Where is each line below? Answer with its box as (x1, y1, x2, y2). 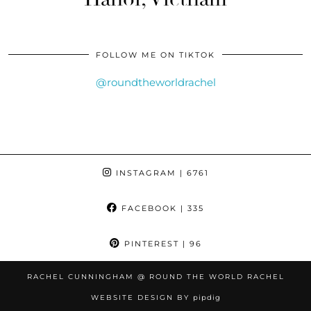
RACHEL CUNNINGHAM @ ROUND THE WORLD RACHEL (26, 271, 285, 281)
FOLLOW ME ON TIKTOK (96, 49, 215, 60)
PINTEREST (120, 238, 179, 249)
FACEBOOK (118, 203, 177, 213)
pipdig (192, 292, 221, 302)
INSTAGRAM (112, 167, 176, 178)
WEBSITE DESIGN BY (90, 292, 193, 302)
